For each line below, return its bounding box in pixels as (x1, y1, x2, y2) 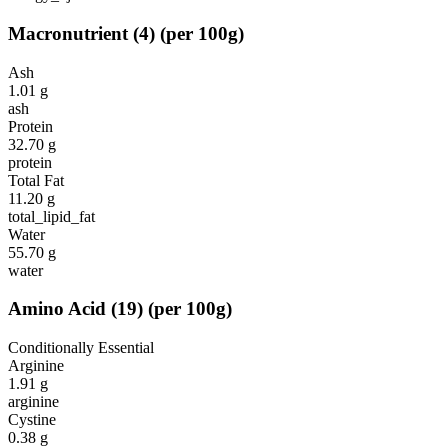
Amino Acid (8, 298, 106, 320)
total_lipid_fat (8, 207, 95, 225)
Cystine (8, 411, 56, 429)
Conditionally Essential (8, 339, 154, 357)
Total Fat (8, 171, 64, 189)
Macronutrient (8, 22, 128, 44)
